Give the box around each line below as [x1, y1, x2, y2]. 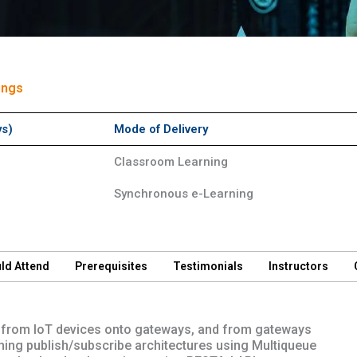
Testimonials [173, 260, 243, 273]
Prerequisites [75, 260, 147, 273]
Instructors [269, 260, 328, 273]
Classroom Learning [114, 154, 228, 169]
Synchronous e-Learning [114, 186, 253, 201]
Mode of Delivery [114, 121, 208, 136]
